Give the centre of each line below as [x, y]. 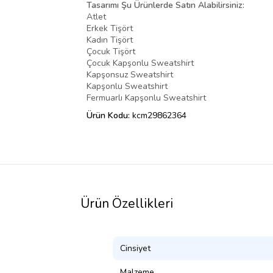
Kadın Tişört [110, 40]
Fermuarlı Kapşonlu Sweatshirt [146, 97]
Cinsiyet [135, 248]
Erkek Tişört [110, 28]
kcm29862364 [159, 115]
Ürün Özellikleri [127, 203]
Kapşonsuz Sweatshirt [130, 74]
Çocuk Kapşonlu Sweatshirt [140, 63]
